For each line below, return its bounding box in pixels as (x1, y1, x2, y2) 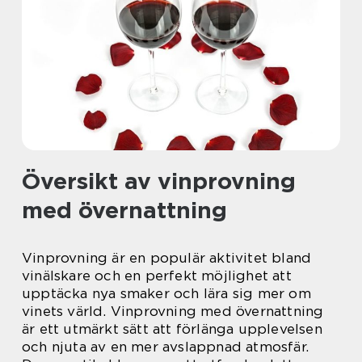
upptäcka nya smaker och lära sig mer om (22, 285, 311, 301)
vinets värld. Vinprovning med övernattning (22, 303, 324, 319)
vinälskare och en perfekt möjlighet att (22, 267, 292, 284)
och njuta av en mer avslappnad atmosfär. (22, 339, 309, 355)
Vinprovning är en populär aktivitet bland (22, 250, 312, 266)
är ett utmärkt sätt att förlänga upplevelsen (22, 321, 322, 337)
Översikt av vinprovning (22, 167, 296, 195)
